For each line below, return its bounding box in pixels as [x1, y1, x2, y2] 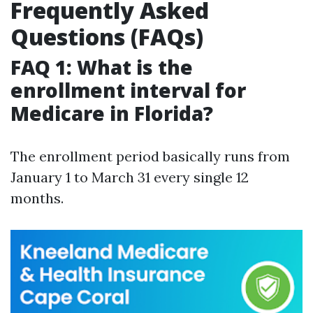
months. [10, 189, 64, 207]
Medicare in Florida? [10, 100, 213, 126]
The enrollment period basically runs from [10, 147, 290, 165]
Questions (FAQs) [10, 22, 203, 52]
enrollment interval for [10, 77, 246, 103]
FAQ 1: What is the [10, 54, 193, 80]
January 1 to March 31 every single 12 [10, 168, 249, 186]
